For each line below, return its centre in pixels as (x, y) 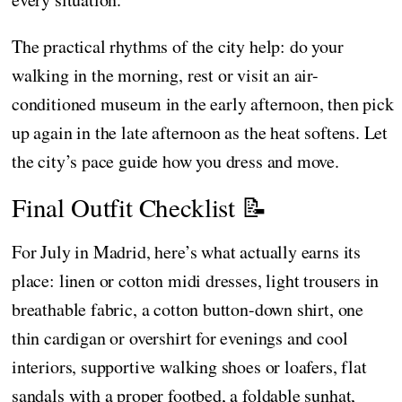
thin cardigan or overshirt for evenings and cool (180, 337)
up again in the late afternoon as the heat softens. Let (200, 132)
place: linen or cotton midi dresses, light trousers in (196, 280)
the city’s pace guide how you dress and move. (175, 161)
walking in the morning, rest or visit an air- (165, 74)
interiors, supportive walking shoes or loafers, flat (189, 366)
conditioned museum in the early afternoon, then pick (203, 103)
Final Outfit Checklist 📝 (140, 206)
